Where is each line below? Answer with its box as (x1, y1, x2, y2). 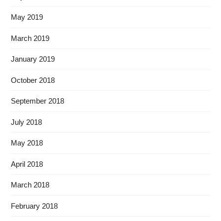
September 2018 (11, 97, 65, 106)
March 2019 (11, 34, 50, 42)
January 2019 (11, 55, 55, 64)
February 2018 (11, 201, 58, 210)
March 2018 (11, 181, 50, 189)
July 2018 (11, 117, 42, 126)
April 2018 (11, 159, 43, 168)
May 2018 (11, 139, 43, 147)
